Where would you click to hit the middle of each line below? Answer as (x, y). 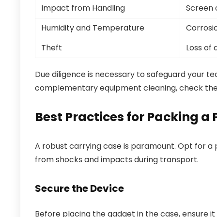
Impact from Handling (83, 8)
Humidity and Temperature (93, 28)
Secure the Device (79, 188)
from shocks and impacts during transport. (117, 160)
